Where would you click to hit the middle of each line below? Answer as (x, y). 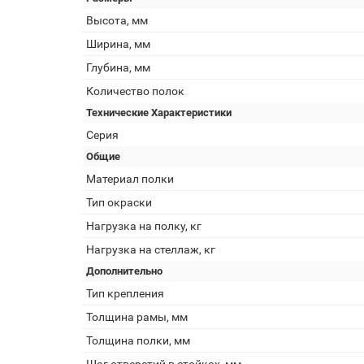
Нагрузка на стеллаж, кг (151, 249)
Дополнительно (124, 271)
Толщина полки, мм (138, 340)
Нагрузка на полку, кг (144, 226)
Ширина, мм (118, 44)
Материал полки (130, 179)
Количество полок (135, 91)
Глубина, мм (118, 67)
